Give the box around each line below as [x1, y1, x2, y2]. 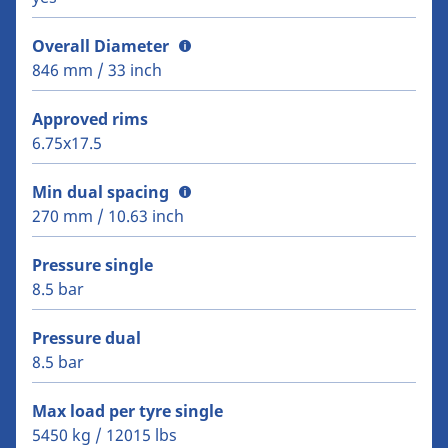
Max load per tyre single [32, 400, 223, 423]
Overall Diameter [32, 35, 169, 58]
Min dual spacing [32, 181, 169, 204]
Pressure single [32, 254, 153, 277]
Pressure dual [32, 327, 141, 350]
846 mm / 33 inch [32, 59, 162, 82]
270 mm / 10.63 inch [32, 205, 184, 228]
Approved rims [32, 108, 148, 131]
